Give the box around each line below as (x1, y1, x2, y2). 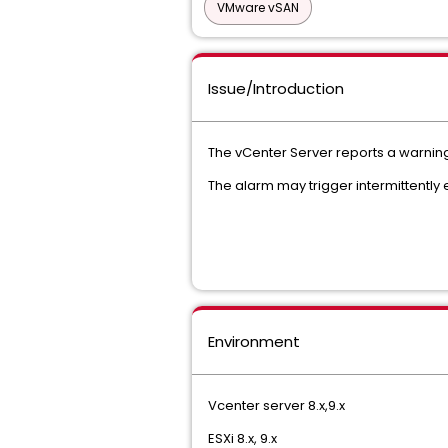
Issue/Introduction (208, 78, 344, 99)
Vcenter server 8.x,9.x (208, 396, 345, 415)
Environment (208, 331, 300, 352)
